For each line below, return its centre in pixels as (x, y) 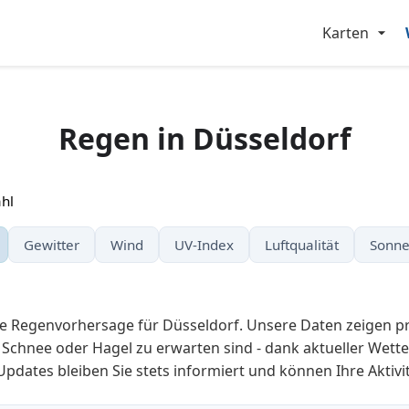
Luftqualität (302, 245)
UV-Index (204, 245)
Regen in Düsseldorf (204, 138)
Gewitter (52, 245)
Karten (346, 33)
